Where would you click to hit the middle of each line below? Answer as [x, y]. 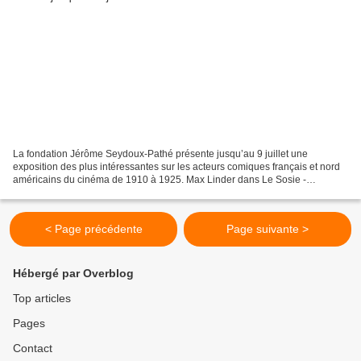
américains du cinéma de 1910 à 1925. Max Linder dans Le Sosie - [160, 180]
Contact [33, 349]
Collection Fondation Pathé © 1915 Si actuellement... [129, 193]
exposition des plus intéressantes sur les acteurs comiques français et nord [176, 167]
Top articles [42, 299]
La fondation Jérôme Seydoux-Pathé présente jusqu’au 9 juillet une [160, 154]
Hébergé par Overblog [73, 274]
